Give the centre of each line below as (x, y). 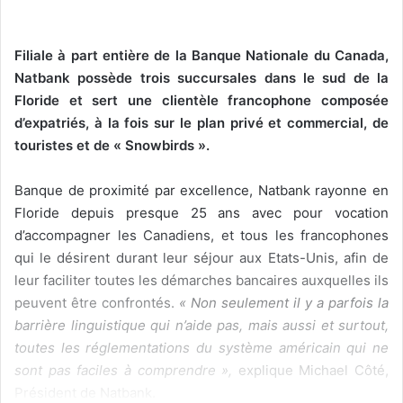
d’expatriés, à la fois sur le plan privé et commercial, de (201, 123)
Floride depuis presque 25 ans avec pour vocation (201, 213)
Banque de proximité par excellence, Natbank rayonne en (201, 191)
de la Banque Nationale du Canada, (269, 56)
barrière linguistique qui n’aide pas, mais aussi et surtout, (201, 326)
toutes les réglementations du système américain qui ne (201, 348)
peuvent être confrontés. (97, 303)
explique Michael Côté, (313, 371)
